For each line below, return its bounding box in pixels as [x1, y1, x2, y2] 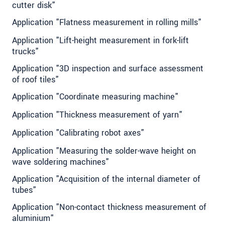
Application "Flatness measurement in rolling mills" [12, 17, 201, 29]
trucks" [12, 46, 39, 58]
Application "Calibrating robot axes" [12, 127, 144, 139]
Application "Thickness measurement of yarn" [12, 109, 182, 121]
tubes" [12, 184, 36, 196]
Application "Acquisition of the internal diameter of [12, 173, 200, 185]
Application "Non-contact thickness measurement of [12, 201, 206, 213]
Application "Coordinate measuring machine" [12, 91, 178, 103]
